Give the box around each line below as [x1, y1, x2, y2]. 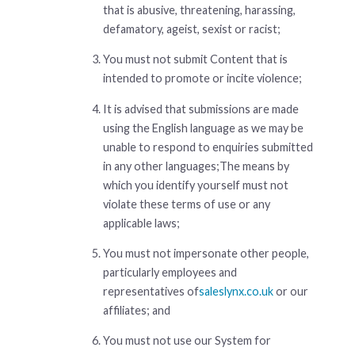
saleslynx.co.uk [199, 284, 273, 298]
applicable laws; [103, 216, 180, 230]
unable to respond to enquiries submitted [103, 139, 313, 154]
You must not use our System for [103, 334, 271, 348]
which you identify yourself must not [103, 177, 288, 192]
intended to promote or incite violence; [103, 71, 302, 86]
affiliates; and [103, 303, 170, 317]
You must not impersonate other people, [103, 246, 309, 260]
